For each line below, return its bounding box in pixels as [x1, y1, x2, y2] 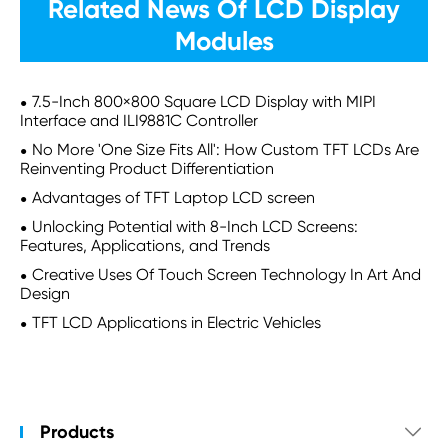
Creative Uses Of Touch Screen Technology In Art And [32, 265, 421, 284]
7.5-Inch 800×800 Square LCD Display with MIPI [32, 92, 376, 111]
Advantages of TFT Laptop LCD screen [32, 188, 315, 207]
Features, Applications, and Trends [20, 236, 270, 255]
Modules [174, 25, 274, 57]
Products [40, 421, 114, 443]
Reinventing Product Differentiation [20, 159, 274, 178]
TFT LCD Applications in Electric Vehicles [32, 313, 321, 332]
